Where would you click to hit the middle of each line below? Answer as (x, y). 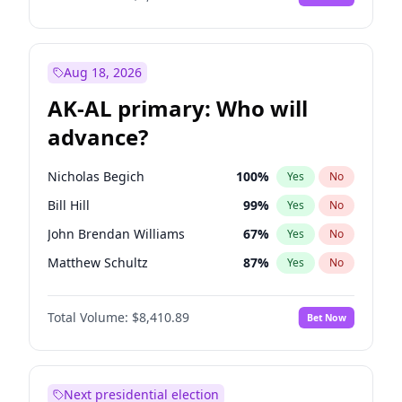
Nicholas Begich (96, 176)
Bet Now (326, 317)
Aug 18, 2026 (103, 72)
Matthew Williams (101, 291)
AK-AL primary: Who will (178, 108)
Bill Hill (69, 205)
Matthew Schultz (98, 262)
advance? (98, 137)
